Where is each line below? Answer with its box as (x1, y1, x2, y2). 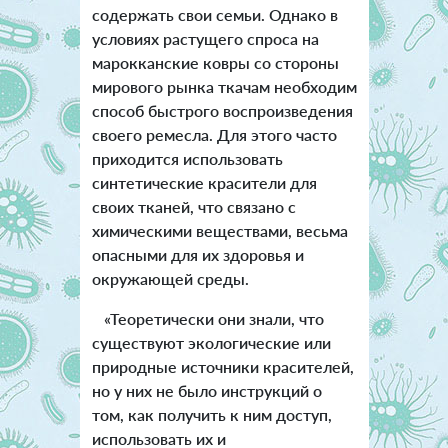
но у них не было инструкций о (91, 380, 322, 400)
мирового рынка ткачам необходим (91, 76, 357, 96)
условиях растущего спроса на (91, 28, 319, 48)
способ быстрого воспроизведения (91, 100, 353, 120)
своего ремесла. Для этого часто (91, 124, 337, 144)
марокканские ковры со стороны (91, 52, 339, 72)
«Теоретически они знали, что (91, 308, 324, 328)
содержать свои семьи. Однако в (91, 4, 338, 24)
